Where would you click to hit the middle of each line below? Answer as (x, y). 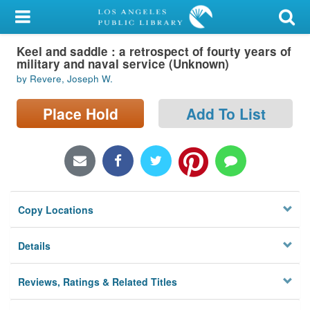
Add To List (226, 113)
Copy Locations (56, 210)
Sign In (50, 85)
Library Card (63, 51)
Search (27, 121)
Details (35, 246)
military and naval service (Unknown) (123, 63)
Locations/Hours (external (74, 155)
